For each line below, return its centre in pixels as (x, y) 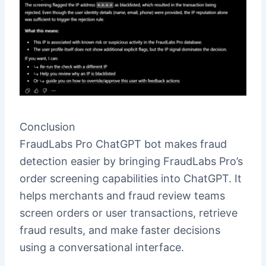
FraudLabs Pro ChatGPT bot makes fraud (123, 144)
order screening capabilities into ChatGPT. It (130, 178)
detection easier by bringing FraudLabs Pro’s (131, 161)
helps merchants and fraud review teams (122, 195)
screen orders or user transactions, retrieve (128, 213)
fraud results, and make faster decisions (120, 230)
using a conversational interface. (102, 247)
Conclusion (47, 126)
